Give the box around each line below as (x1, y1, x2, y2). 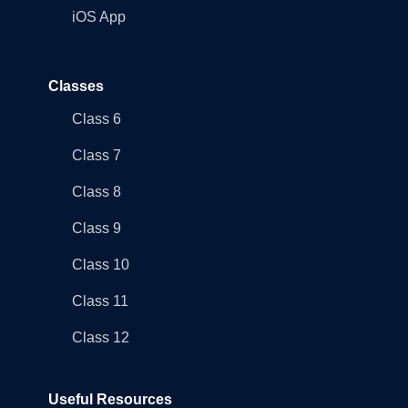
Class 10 (71, 257, 129, 273)
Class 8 (71, 184, 121, 200)
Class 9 (71, 220, 121, 237)
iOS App (71, 9, 126, 25)
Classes (47, 78, 104, 95)
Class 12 (71, 330, 129, 346)
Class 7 (71, 148, 121, 164)
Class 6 (71, 111, 121, 127)
